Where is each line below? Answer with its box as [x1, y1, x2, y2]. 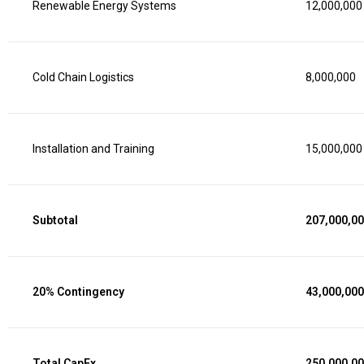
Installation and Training [32, 142, 154, 155]
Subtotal [32, 214, 78, 227]
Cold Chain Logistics [32, 71, 134, 84]
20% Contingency [32, 285, 124, 298]
